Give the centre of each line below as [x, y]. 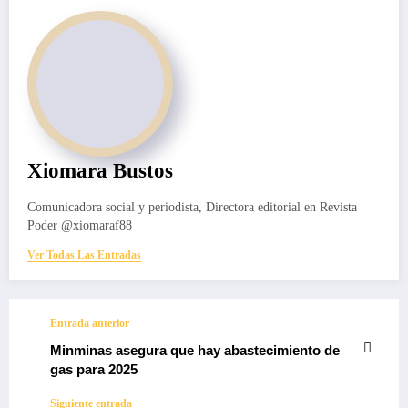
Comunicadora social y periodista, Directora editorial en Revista [192, 208]
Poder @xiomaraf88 [80, 226]
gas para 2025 [94, 370]
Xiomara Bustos [100, 171]
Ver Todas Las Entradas [84, 255]
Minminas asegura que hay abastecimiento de [195, 351]
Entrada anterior [90, 324]
